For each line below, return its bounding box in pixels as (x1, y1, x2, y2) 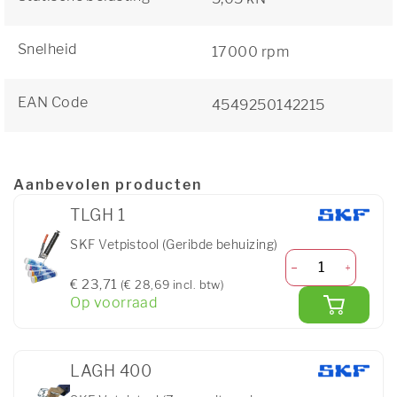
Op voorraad (70, 294, 159, 311)
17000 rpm (212, 43, 289, 60)
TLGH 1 (70, 205, 126, 224)
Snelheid (18, 41, 78, 58)
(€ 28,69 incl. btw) (120, 277, 225, 292)
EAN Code (18, 94, 89, 111)
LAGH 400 (70, 361, 152, 380)
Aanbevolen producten (13, 176, 202, 193)
